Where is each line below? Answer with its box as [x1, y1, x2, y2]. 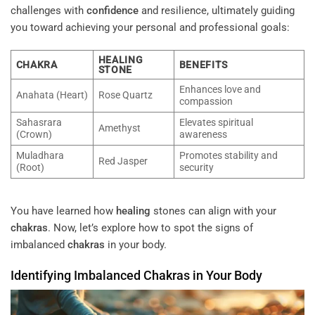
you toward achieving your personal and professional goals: [11, 21, 290, 34]
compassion [179, 95, 233, 107]
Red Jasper [98, 155, 148, 167]
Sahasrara [15, 116, 62, 128]
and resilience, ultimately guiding [139, 4, 295, 18]
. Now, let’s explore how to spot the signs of [48, 221, 253, 235]
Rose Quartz [98, 89, 153, 101]
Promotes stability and [179, 149, 278, 161]
